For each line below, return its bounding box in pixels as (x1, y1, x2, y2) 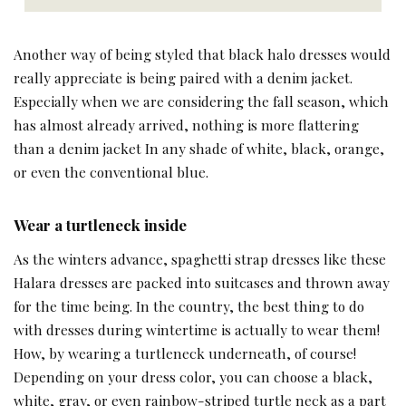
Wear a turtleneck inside (14, 214, 187, 235)
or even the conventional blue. (14, 161, 208, 181)
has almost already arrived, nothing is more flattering (14, 114, 359, 134)
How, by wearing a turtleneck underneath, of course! (14, 343, 356, 362)
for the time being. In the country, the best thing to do (14, 295, 364, 315)
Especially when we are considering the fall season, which (14, 91, 389, 111)
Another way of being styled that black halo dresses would (14, 43, 391, 63)
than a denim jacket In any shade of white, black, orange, (14, 138, 384, 158)
